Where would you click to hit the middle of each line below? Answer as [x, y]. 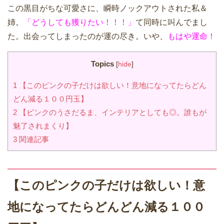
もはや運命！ [191, 36]
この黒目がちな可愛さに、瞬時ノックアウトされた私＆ [107, 8]
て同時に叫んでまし [171, 22]
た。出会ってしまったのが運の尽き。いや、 [87, 36]
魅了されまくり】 [43, 125]
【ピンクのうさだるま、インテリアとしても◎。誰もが [112, 112]
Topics [102, 64]
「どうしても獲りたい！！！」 [79, 22]
